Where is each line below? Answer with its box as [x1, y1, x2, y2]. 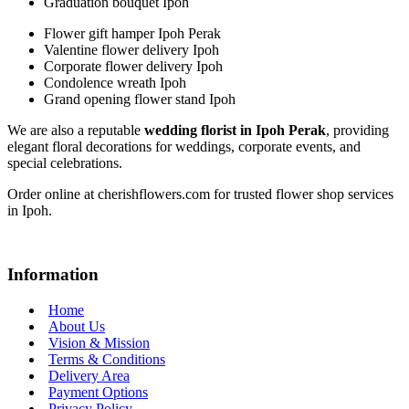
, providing [326, 122, 389, 139]
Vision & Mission [48, 335, 150, 351]
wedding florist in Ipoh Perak [144, 122, 326, 139]
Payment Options [48, 384, 148, 401]
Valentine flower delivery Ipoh [44, 42, 219, 58]
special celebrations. [7, 155, 122, 172]
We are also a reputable [7, 122, 144, 139]
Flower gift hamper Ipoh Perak [44, 26, 221, 42]
